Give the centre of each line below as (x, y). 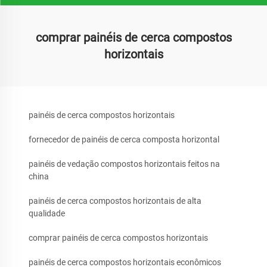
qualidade (47, 213)
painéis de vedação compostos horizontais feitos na (124, 164)
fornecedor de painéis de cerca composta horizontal (124, 139)
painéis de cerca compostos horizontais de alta (115, 201)
